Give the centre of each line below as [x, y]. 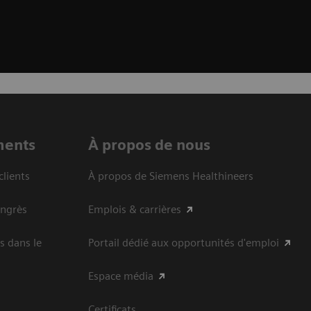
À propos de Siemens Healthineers [171, 176]
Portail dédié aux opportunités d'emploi [184, 242]
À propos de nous [149, 144]
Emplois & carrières [135, 209]
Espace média [121, 276]
